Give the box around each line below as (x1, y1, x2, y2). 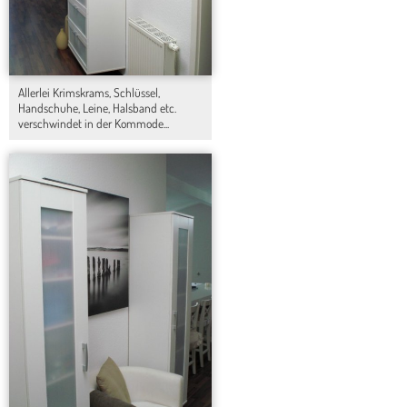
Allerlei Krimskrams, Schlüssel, (18, 84, 160, 101)
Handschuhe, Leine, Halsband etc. (18, 100, 176, 116)
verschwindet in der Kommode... (18, 115, 169, 132)
